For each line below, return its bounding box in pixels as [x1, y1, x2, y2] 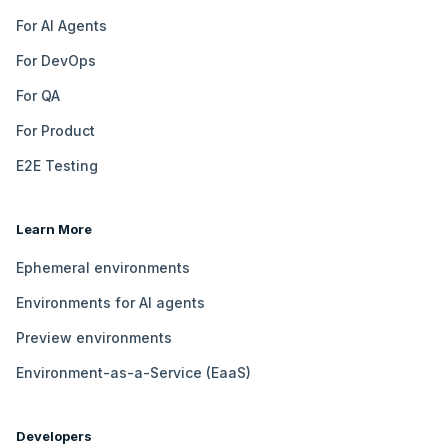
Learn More [16, 220, 92, 237]
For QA [16, 86, 60, 104]
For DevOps [16, 51, 96, 69]
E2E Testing [16, 156, 98, 174]
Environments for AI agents [16, 293, 205, 311]
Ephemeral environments [16, 258, 190, 276]
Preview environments [16, 328, 172, 346]
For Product [16, 121, 95, 139]
